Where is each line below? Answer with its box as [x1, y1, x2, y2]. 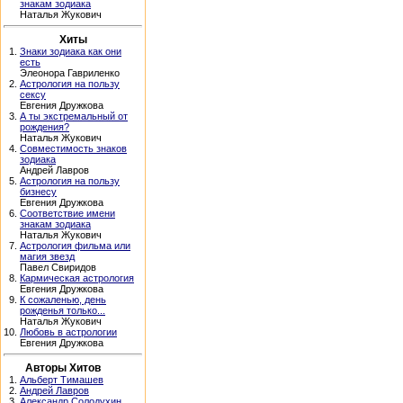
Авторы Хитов [24, 362, 101, 374]
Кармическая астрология [20, 273, 134, 283]
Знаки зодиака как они [20, 46, 121, 57]
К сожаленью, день [20, 294, 106, 305]
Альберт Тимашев [20, 374, 103, 385]
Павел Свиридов [20, 262, 96, 273]
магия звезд [20, 251, 75, 262]
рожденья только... [20, 305, 105, 316]
